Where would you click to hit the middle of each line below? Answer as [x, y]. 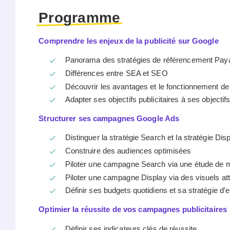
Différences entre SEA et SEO [116, 73]
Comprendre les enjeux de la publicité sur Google [129, 41]
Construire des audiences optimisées [128, 151]
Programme [80, 17]
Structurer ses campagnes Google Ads [109, 119]
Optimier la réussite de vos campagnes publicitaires [133, 209]
